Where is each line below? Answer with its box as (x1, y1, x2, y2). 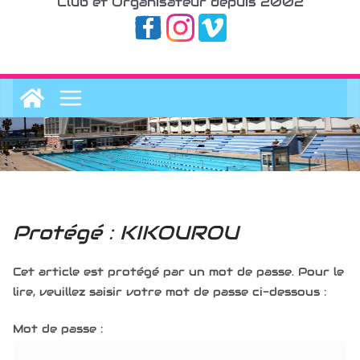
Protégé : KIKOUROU (13, 219, 239, 245)
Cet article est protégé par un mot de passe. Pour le (13, 264, 344, 279)
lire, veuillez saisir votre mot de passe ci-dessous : (13, 284, 326, 299)
